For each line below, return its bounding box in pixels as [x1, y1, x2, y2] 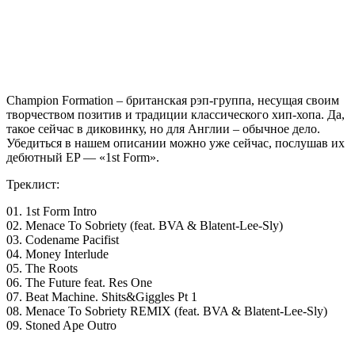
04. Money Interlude [6, 247, 109, 261]
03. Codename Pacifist [6, 233, 119, 246]
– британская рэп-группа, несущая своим [113, 94, 339, 107]
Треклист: [6, 177, 59, 191]
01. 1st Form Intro [6, 204, 97, 218]
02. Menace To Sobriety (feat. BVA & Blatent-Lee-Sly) [6, 219, 283, 232]
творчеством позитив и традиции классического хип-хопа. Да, [6, 108, 345, 121]
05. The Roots [6, 261, 78, 275]
